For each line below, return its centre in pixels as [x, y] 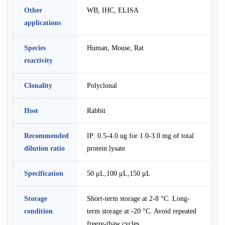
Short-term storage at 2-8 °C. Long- [138, 199]
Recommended [46, 136]
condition [38, 211]
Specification [43, 174]
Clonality [38, 86]
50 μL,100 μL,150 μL [119, 174]
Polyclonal [102, 86]
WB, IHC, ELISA [113, 10]
